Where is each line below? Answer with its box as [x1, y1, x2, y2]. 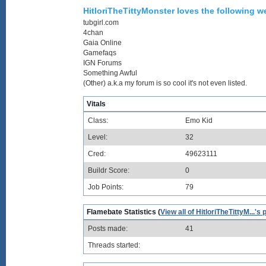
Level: [88, 133, 107, 141]
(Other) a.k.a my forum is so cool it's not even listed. [83, 79, 247, 87]
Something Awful [83, 69, 137, 77]
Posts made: [88, 224, 128, 233]
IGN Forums [83, 59, 122, 67]
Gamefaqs [83, 49, 116, 57]
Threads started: [88, 241, 140, 249]
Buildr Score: [88, 166, 129, 175]
